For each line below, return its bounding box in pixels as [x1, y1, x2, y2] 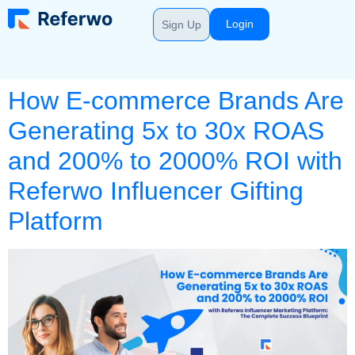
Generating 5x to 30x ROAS [8, 116, 324, 145]
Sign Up [162, 18, 202, 31]
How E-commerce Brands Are [8, 86, 344, 115]
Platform [8, 207, 103, 235]
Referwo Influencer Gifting [8, 177, 303, 205]
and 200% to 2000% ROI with [8, 147, 342, 175]
